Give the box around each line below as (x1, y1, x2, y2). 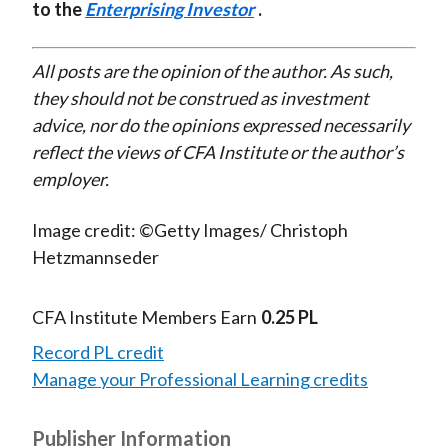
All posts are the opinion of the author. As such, (31, 60, 393, 83)
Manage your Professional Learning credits (31, 368, 368, 391)
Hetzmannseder (31, 246, 159, 269)
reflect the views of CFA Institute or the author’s (31, 141, 404, 164)
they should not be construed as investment (31, 87, 369, 110)
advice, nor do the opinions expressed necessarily (31, 114, 410, 137)
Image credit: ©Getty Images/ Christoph (31, 219, 348, 242)
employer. (31, 168, 109, 191)
